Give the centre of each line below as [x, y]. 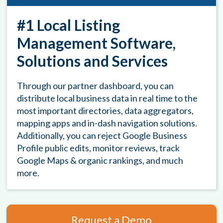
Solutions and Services [93, 61]
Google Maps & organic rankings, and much [100, 161]
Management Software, [97, 43]
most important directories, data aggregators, [106, 111]
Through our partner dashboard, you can [96, 86]
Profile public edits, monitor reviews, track [99, 148]
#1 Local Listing [69, 25]
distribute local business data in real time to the [108, 98]
